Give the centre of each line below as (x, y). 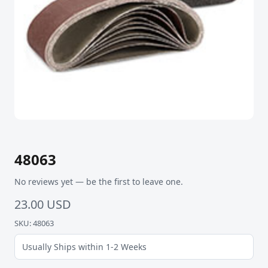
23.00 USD (43, 205)
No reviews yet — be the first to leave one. (99, 182)
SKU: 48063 (34, 223)
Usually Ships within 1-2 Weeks (84, 247)
